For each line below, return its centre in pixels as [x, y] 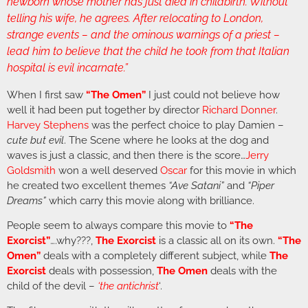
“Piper [261, 185]
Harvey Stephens [48, 125]
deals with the [242, 271]
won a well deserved [109, 170]
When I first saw [46, 95]
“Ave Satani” [196, 185]
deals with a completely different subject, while [155, 255]
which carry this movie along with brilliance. [150, 200]
